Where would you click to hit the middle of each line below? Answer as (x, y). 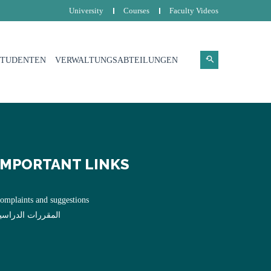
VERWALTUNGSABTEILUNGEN (116, 60)
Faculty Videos (194, 11)
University (86, 11)
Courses (136, 11)
